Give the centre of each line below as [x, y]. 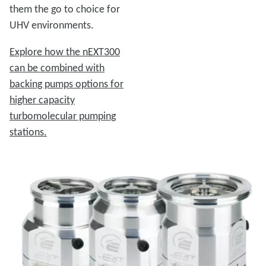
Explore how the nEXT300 [65, 51]
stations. [28, 132]
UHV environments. [52, 25]
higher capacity [42, 99]
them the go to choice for [65, 9]
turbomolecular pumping [63, 115]
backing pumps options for [66, 83]
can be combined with [57, 67]
